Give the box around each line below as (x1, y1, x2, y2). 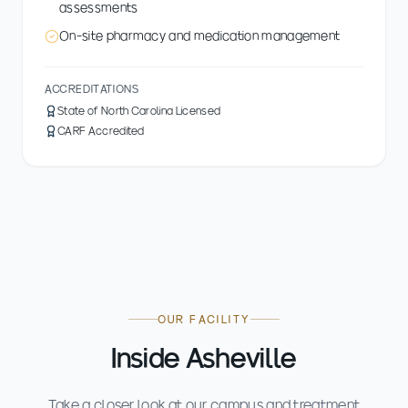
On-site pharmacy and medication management (59, 28, 341, 43)
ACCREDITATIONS (45, 83, 139, 95)
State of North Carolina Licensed (57, 105, 221, 117)
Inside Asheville (110, 343, 298, 372)
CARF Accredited (57, 125, 145, 137)
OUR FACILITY (157, 313, 251, 325)
